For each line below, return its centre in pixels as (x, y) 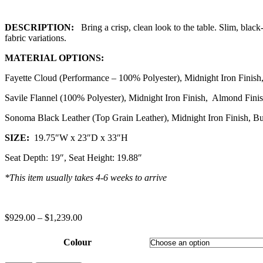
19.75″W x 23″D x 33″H (79, 137)
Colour (77, 242)
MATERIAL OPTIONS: (54, 58)
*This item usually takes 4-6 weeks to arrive (86, 177)
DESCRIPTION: (43, 27)
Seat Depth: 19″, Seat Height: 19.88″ (73, 157)
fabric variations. (36, 38)
